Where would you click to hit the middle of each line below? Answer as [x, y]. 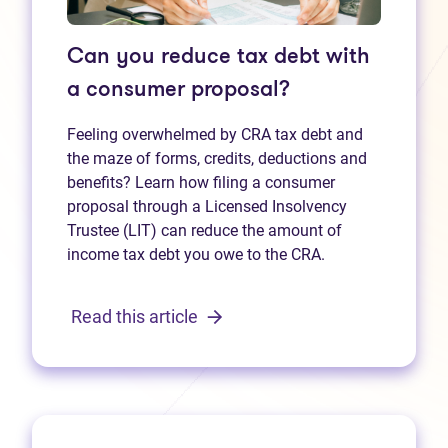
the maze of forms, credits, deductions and [217, 158]
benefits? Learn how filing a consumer [201, 182]
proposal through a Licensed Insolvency [207, 206]
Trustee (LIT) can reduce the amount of [204, 230]
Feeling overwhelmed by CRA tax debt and [215, 134]
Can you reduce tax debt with [218, 57]
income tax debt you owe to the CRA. [196, 254]
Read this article [136, 317]
